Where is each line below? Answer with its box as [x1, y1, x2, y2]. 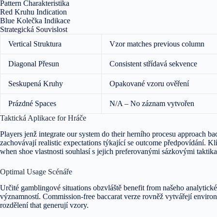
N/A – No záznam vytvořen [109, 99, 194, 108]
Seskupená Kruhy [8, 79, 63, 88]
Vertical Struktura [8, 39, 62, 48]
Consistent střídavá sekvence [109, 59, 197, 68]
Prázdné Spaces [8, 99, 56, 108]
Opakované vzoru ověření [109, 79, 189, 88]
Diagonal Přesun [8, 59, 59, 68]
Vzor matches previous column [109, 39, 204, 48]
